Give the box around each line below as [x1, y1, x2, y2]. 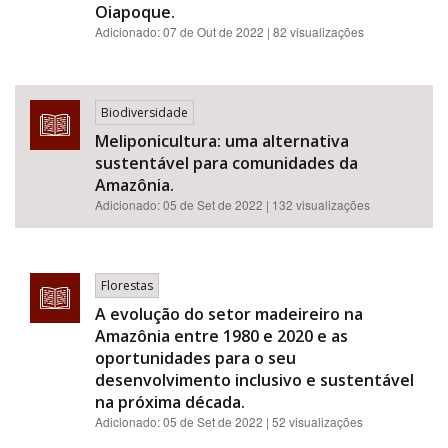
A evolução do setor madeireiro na [95, 303, 363, 325]
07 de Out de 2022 [163, 23, 264, 40]
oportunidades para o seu [95, 347, 296, 369]
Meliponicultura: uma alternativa [95, 130, 349, 152]
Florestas [101, 277, 153, 294]
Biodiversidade [101, 104, 188, 121]
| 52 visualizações [266, 413, 363, 430]
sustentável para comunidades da [95, 152, 358, 174]
